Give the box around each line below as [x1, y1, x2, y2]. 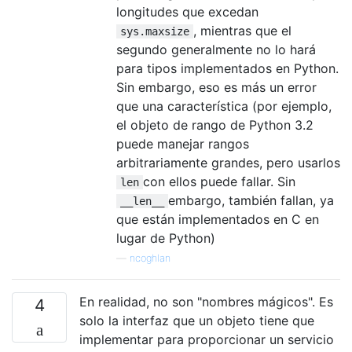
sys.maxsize [120, 24, 189, 38]
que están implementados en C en [116, 211, 319, 227]
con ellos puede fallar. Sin [143, 173, 295, 189]
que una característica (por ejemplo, [116, 97, 332, 114]
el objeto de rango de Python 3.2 [116, 116, 313, 133]
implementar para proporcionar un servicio [79, 331, 334, 347]
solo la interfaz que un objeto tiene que [79, 312, 314, 328]
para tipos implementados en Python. [116, 60, 339, 76]
